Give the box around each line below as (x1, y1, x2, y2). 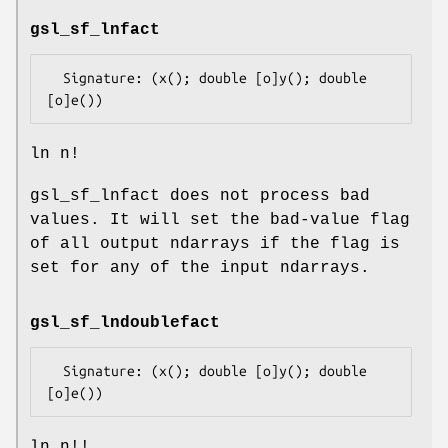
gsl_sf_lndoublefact (30, 314, 220, 333)
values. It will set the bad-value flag (30, 211, 410, 230)
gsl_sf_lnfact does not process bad (30, 187, 370, 206)
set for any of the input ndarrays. (30, 259, 370, 278)
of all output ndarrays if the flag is (30, 235, 400, 254)
